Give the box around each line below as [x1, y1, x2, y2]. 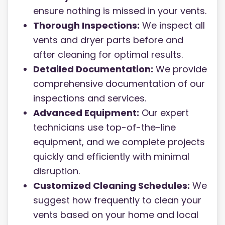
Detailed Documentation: [33, 63, 153, 76]
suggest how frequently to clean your [33, 194, 201, 207]
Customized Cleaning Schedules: [33, 179, 190, 192]
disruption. [33, 165, 80, 178]
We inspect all [140, 19, 205, 32]
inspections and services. [33, 92, 146, 105]
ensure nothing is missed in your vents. [33, 5, 206, 18]
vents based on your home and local [33, 208, 198, 221]
